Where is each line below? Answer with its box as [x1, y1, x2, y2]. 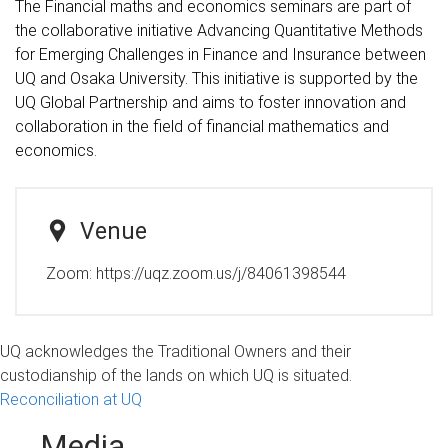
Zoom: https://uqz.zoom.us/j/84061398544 [45, 263, 346, 283]
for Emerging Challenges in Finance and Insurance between [15, 44, 426, 64]
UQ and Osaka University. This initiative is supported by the [15, 68, 418, 88]
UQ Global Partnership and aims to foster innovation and [15, 92, 406, 112]
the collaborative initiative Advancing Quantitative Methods [15, 20, 423, 40]
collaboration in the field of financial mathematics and [15, 116, 389, 136]
